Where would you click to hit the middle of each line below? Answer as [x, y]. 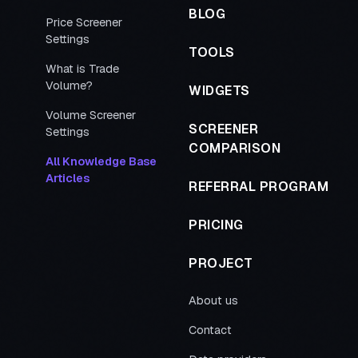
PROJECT [221, 263]
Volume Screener [90, 115]
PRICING [216, 225]
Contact [210, 330]
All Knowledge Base [101, 161]
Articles [67, 178]
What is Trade [82, 69]
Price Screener [84, 22]
